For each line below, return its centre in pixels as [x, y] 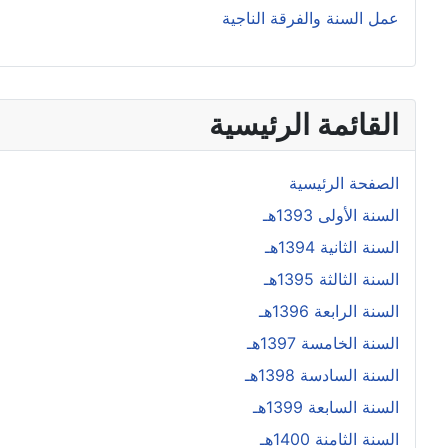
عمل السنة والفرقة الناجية [310, 18]
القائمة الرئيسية [304, 125]
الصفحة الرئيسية [344, 183]
